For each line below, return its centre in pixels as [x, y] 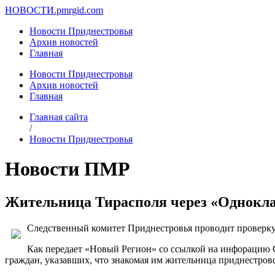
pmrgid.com [80, 10]
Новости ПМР [68, 169]
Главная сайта [59, 117]
